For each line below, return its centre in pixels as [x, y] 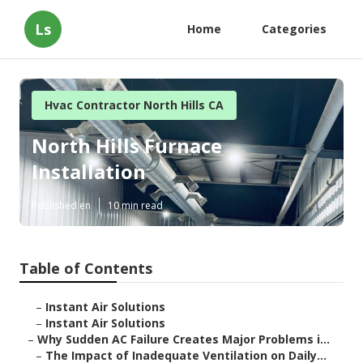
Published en [61, 206]
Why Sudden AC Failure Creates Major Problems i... [184, 340]
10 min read [135, 206]
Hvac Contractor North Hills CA [134, 105]
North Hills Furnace [127, 146]
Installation [89, 172]
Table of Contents [86, 269]
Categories [294, 29]
